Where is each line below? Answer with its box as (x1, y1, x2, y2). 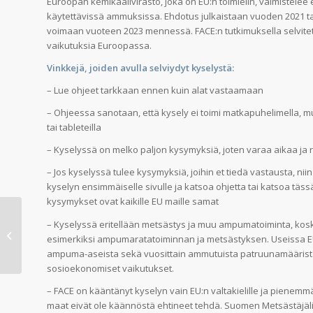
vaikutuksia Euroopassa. (47, 39, 152, 52)
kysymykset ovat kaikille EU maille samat (47, 195, 219, 208)
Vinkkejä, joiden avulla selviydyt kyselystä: (47, 61, 234, 75)
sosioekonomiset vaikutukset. (47, 261, 174, 275)
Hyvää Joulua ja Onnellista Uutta (24, 221, 161, 234)
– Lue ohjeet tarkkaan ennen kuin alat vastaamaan (47, 84, 263, 97)
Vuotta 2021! (24, 236, 76, 249)
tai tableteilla (47, 121, 101, 134)
